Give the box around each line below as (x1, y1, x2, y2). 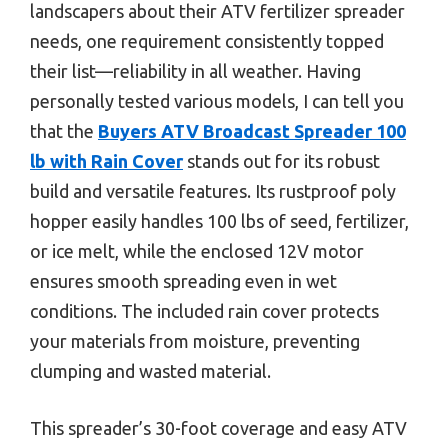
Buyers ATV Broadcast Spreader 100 (98, 120, 406, 141)
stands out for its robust (183, 150, 380, 171)
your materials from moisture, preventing (30, 330, 360, 351)
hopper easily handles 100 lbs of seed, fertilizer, (30, 210, 409, 231)
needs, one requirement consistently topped (30, 30, 384, 51)
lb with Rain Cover (30, 150, 183, 171)
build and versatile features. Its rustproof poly (30, 180, 396, 201)
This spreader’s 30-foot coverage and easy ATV (30, 417, 407, 438)
